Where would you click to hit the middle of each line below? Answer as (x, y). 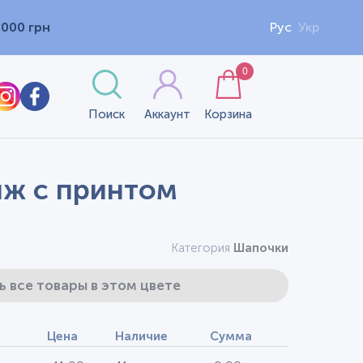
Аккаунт (168, 114)
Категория (202, 248)
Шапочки (261, 248)
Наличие (141, 336)
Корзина (228, 114)
